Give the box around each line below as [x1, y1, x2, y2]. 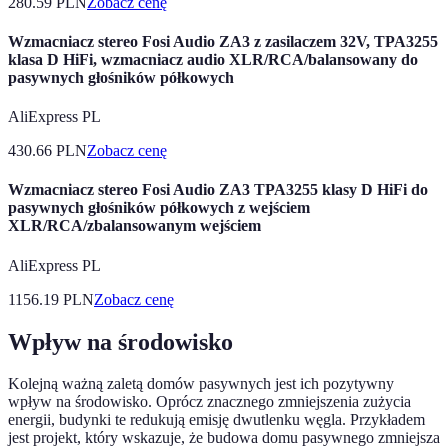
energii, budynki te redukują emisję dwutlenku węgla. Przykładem [8, 411, 425, 429]
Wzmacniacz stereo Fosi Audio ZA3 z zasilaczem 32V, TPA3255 [8, 32, 438, 50]
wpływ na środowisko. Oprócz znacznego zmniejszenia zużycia [8, 393, 411, 411]
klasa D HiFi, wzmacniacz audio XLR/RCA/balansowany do [8, 50, 418, 68]
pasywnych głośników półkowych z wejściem [8, 199, 310, 217]
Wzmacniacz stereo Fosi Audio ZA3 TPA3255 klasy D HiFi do [8, 181, 428, 199]
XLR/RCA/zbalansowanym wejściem [8, 217, 261, 235]
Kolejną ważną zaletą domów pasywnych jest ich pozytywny [8, 375, 394, 393]
